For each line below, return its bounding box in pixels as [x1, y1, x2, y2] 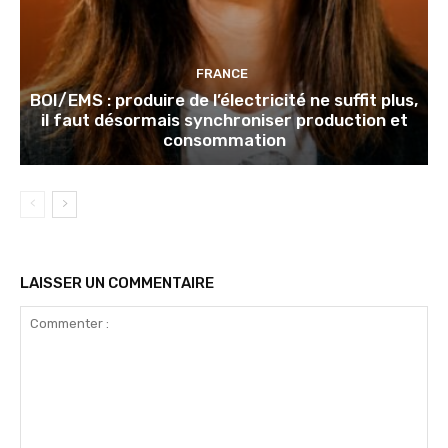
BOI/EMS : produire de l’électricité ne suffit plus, [30, 89, 418, 110]
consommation [162, 129, 286, 150]
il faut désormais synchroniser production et [40, 109, 408, 130]
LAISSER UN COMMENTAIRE [20, 273, 214, 292]
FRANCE [195, 65, 248, 81]
